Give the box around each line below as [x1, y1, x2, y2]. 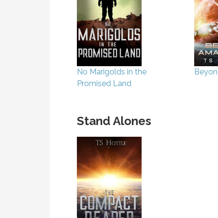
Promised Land [77, 79, 131, 89]
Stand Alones [77, 114, 151, 128]
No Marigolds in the [77, 67, 146, 77]
